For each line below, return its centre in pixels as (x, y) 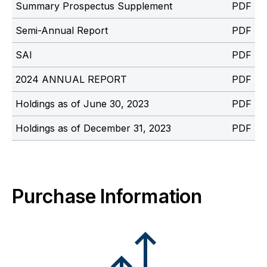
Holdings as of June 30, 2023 (82, 104)
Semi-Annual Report (62, 31)
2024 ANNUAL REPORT (71, 80)
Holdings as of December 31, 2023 (93, 128)
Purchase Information (107, 196)
